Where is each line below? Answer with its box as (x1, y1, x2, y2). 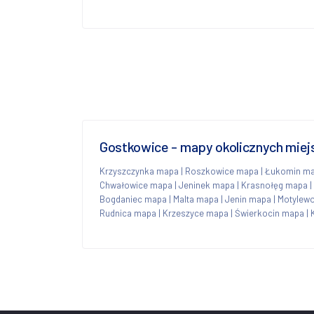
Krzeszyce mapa (163, 207, 228, 219)
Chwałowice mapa (100, 179, 172, 191)
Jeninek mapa (179, 179, 235, 191)
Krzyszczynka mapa (100, 165, 179, 177)
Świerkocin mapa (235, 207, 304, 219)
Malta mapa (173, 193, 219, 205)
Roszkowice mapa (185, 165, 259, 177)
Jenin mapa (225, 193, 271, 205)
